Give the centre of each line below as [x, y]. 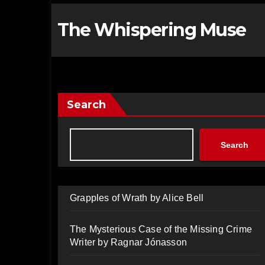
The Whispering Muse [152, 30]
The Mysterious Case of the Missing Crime [161, 229]
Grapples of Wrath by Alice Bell [137, 198]
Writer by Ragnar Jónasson [128, 242]
